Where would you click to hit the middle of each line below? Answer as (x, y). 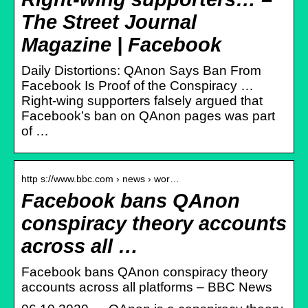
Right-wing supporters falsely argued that (142, 100)
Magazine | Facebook (121, 44)
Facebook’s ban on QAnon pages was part (148, 115)
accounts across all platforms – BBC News (147, 287)
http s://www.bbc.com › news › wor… (100, 178)
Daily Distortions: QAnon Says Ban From (141, 70)
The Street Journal (109, 22)
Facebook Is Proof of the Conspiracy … (137, 85)
